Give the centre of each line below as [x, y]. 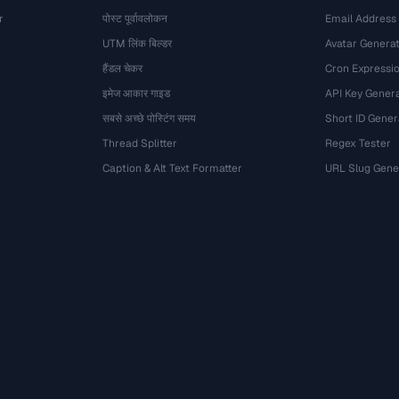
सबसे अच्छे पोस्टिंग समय [150, 118]
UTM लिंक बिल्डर [138, 44]
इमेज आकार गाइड [137, 94]
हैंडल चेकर [123, 69]
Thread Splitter [140, 143]
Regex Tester [358, 143]
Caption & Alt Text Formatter [173, 168]
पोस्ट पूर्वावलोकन [135, 19]
